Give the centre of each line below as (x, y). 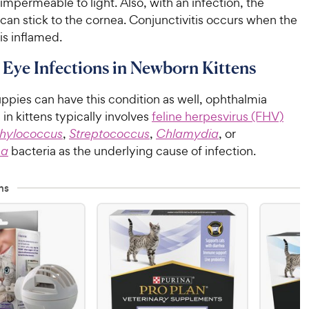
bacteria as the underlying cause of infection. (132, 151)
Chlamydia (187, 133)
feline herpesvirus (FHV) (218, 116)
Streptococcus (109, 133)
